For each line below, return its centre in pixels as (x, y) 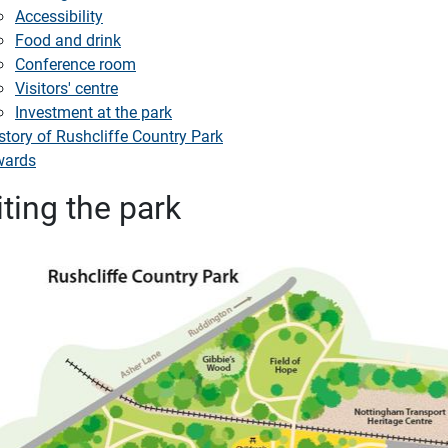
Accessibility (59, 15)
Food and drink (68, 39)
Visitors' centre (66, 87)
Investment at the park (93, 111)
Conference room (75, 63)
